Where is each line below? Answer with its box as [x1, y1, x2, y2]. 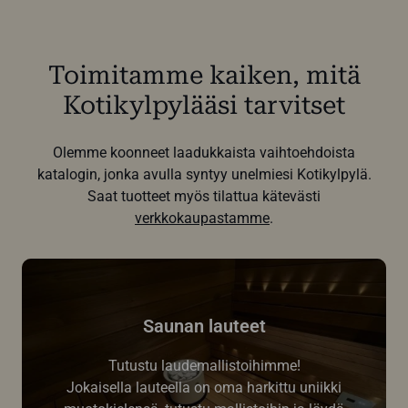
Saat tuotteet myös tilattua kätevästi [87, 188, 321, 205]
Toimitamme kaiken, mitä [47, 60, 361, 90]
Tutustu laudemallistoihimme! [107, 357, 301, 375]
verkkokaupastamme [135, 209, 270, 227]
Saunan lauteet [142, 315, 266, 338]
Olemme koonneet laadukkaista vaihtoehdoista [53, 144, 355, 161]
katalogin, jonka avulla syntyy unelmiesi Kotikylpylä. [36, 166, 372, 183]
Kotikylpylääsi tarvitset [63, 90, 345, 120]
